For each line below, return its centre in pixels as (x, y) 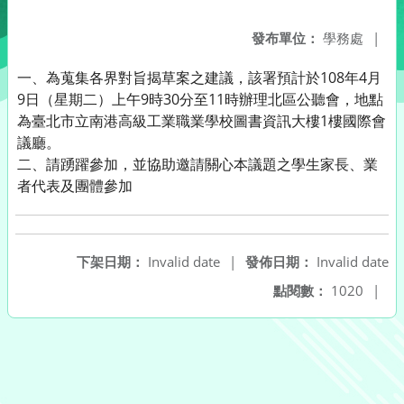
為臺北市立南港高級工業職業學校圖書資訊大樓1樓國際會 (202, 121)
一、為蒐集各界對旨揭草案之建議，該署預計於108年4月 (199, 78)
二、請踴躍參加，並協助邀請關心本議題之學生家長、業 (197, 164)
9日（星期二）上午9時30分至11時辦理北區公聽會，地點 (200, 99)
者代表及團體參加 (75, 186)
